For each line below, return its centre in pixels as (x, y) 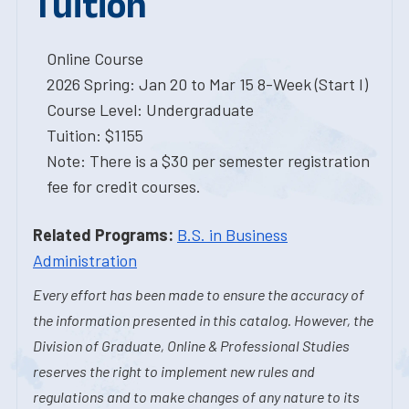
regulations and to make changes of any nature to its (196, 397)
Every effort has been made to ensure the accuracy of (199, 294)
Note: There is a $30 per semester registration (208, 161)
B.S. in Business (232, 235)
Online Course (95, 58)
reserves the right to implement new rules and (174, 371)
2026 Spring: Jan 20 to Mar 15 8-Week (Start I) (207, 84)
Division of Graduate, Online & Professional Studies (191, 346)
